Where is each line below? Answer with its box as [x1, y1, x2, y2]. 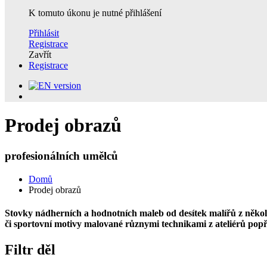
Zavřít [29, 49, 51, 60]
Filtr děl [5, 242, 55, 258]
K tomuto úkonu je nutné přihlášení [29, 8, 162, 18]
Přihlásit [29, 28, 59, 38]
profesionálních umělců [5, 149, 118, 162]
